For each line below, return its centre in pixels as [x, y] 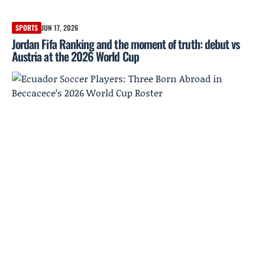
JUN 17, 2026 [60, 28]
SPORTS [27, 28]
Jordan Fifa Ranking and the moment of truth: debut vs [126, 44]
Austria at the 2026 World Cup [75, 56]
